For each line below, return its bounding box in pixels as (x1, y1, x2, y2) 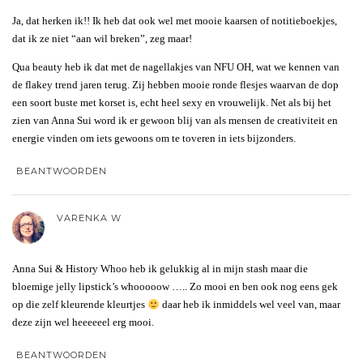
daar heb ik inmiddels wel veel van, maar (159, 298, 340, 311)
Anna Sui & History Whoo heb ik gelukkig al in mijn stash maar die (12, 263, 308, 275)
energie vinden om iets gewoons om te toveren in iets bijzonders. (12, 132, 296, 145)
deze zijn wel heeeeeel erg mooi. (12, 316, 154, 329)
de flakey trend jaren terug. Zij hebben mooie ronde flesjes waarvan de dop (12, 79, 339, 92)
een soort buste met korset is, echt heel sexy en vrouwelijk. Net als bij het (12, 96, 331, 109)
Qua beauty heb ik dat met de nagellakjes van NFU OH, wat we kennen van (12, 61, 340, 74)
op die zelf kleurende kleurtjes (12, 298, 147, 311)
